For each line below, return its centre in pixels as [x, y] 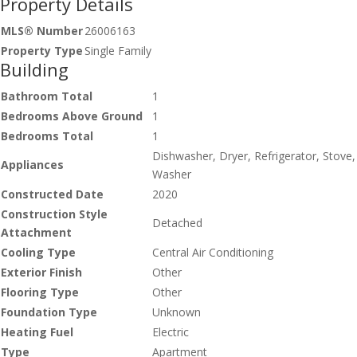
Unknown [177, 312]
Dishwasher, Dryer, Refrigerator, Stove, [254, 155]
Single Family [118, 50]
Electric [171, 331]
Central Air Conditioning [213, 252]
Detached [177, 222]
